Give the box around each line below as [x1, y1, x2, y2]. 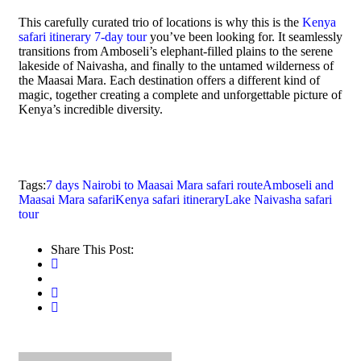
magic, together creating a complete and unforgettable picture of [19, 88, 342, 102]
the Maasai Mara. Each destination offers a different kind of [19, 73, 320, 87]
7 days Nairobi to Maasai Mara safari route [46, 178, 263, 192]
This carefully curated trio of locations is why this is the [19, 15, 302, 29]
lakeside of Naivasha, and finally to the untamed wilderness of [19, 59, 334, 73]
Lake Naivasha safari [225, 193, 332, 206]
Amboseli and [263, 178, 334, 192]
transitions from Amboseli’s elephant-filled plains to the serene [19, 44, 333, 58]
